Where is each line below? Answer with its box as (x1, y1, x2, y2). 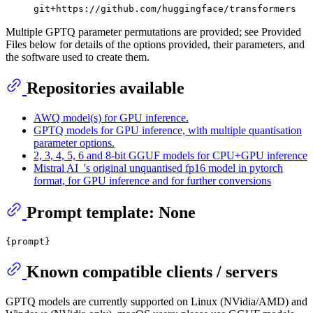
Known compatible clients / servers (27, 263, 277, 282)
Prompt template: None (27, 203, 196, 222)
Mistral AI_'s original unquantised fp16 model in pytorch (34, 162, 283, 175)
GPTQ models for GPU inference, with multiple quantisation (34, 124, 302, 137)
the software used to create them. (6, 50, 150, 63)
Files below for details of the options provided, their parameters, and (6, 38, 305, 50)
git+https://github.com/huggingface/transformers (34, 3, 296, 14)
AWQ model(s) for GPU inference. (34, 112, 189, 124)
